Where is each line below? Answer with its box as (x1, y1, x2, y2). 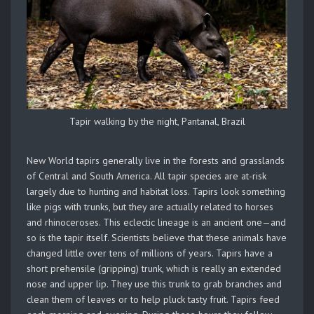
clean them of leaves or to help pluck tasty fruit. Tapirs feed (27, 292, 280, 306)
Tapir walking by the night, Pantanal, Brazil (69, 114, 245, 128)
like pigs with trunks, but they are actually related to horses (27, 200, 273, 213)
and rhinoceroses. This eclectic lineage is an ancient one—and (27, 215, 286, 228)
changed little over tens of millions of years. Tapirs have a (27, 246, 273, 259)
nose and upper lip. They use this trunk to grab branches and (27, 277, 282, 290)
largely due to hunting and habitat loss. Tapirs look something (27, 184, 285, 198)
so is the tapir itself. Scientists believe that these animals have (27, 231, 287, 244)
